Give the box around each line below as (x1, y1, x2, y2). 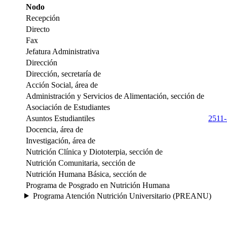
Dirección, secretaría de (26, 69, 101, 78)
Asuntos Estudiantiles (26, 113, 95, 123)
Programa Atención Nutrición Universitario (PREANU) (32, 191, 211, 200)
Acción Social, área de (26, 80, 98, 89)
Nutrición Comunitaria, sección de (26, 158, 135, 167)
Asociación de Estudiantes (26, 102, 110, 111)
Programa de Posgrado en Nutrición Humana (26, 180, 170, 190)
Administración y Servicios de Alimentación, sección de (26, 91, 204, 100)
